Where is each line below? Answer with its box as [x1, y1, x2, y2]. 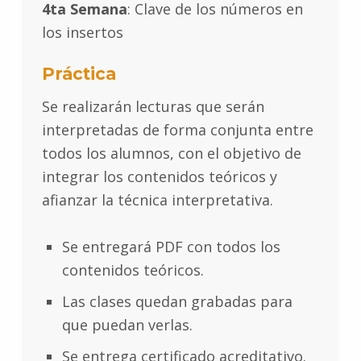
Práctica [41, 64, 116, 85]
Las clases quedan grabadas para [61, 292, 293, 312]
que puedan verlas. [61, 315, 193, 335]
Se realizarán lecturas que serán [41, 97, 264, 117]
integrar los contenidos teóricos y [41, 167, 277, 187]
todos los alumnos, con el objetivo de [41, 143, 301, 164]
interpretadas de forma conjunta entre [41, 120, 313, 140]
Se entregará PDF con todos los [61, 237, 280, 257]
